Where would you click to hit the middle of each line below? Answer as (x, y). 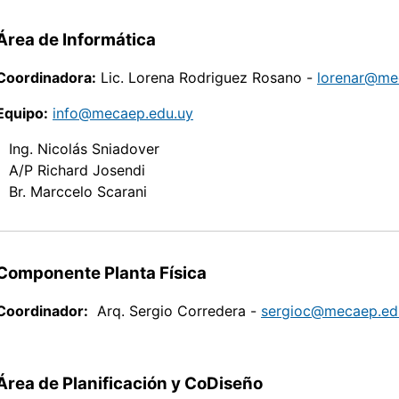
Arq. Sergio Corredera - (175, 311)
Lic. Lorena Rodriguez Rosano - (207, 78)
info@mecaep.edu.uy (123, 114)
